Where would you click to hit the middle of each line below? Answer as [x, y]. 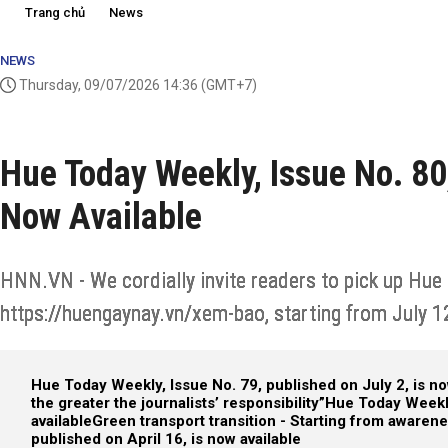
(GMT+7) [227, 85]
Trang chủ [55, 12]
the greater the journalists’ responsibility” [178, 403]
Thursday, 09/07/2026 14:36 [108, 85]
